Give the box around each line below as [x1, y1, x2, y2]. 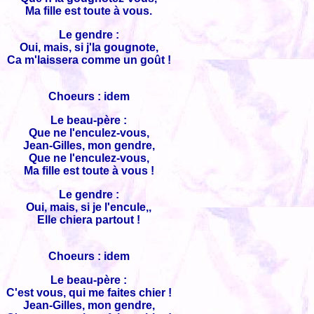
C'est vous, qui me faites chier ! [6, 287, 172, 299]
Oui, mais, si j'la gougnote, [19, 41, 158, 53]
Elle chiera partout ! [37, 214, 140, 226]
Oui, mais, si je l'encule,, [26, 201, 151, 213]
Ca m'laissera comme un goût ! [6, 54, 171, 66]
